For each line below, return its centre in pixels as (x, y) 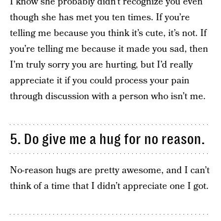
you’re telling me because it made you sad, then (109, 49)
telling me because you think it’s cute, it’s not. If (108, 33)
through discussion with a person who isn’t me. (108, 96)
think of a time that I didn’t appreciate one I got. (109, 186)
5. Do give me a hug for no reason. (107, 139)
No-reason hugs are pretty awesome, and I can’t (110, 170)
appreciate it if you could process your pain (100, 81)
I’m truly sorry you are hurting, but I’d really (101, 65)
